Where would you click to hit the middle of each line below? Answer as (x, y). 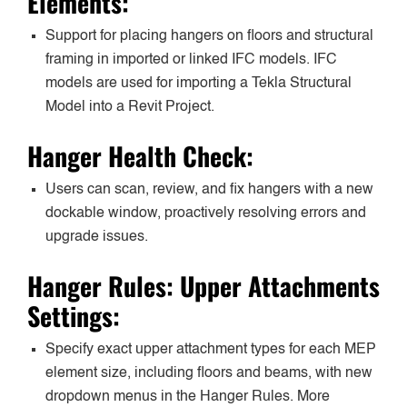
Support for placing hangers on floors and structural (209, 36)
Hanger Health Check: (140, 155)
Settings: (74, 315)
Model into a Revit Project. (130, 107)
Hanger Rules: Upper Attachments (203, 285)
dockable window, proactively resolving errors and (206, 213)
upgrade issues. (97, 237)
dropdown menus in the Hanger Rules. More (188, 397)
